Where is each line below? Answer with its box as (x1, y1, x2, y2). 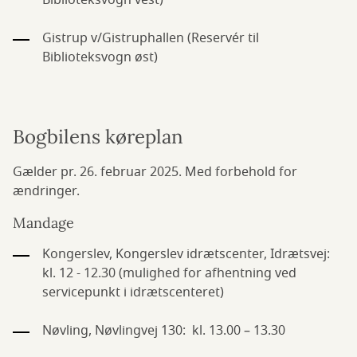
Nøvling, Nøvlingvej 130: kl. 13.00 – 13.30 (42, 321, 285, 340)
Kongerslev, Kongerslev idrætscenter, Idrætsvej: (42, 245, 330, 264)
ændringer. (13, 182, 80, 201)
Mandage (13, 214, 74, 232)
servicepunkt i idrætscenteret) (42, 283, 224, 302)
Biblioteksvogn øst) (42, 48, 158, 67)
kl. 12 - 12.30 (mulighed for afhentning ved (42, 264, 296, 283)
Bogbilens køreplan (13, 124, 183, 149)
